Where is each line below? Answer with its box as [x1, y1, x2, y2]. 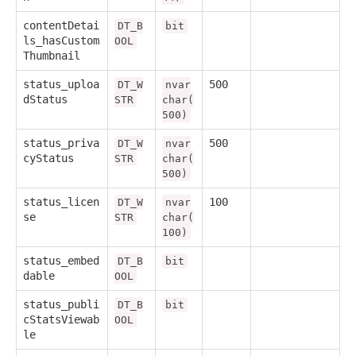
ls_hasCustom [23, 33, 99, 47]
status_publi [23, 297, 99, 311]
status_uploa [23, 77, 99, 91]
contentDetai [23, 18, 99, 32]
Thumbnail [23, 48, 80, 62]
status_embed [23, 253, 99, 267]
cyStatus [23, 151, 74, 164]
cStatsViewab [23, 312, 99, 326]
